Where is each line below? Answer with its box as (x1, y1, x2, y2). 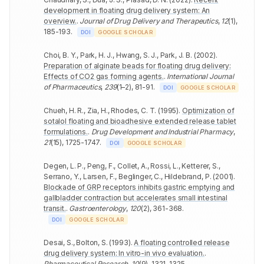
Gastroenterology (69, 203, 126, 213)
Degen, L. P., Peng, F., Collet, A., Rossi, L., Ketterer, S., (44, 161, 220, 170)
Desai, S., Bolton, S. (44, 237, 108, 247)
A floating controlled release (134, 237, 230, 247)
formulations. (44, 127, 88, 136)
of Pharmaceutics (44, 82, 101, 91)
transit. (44, 203, 66, 213)
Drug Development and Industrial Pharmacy (91, 127, 234, 136)
